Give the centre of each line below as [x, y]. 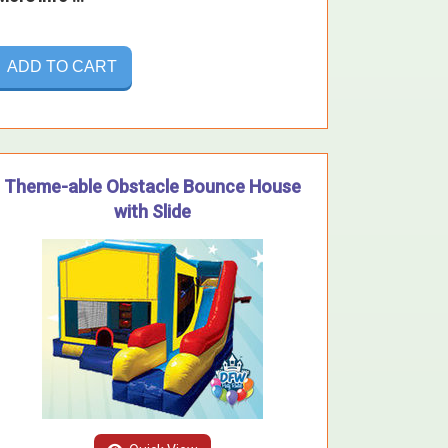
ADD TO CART [62, 66]
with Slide [152, 211]
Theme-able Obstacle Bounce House [152, 186]
